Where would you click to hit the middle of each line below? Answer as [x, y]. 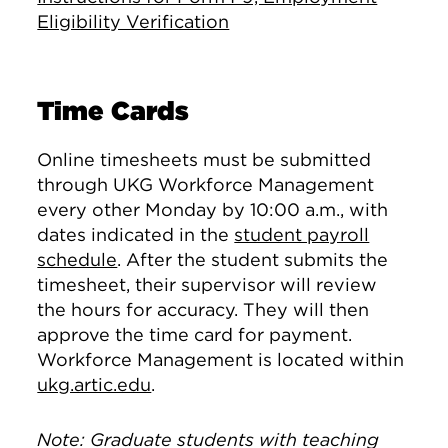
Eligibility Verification [133, 21]
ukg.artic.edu [94, 384]
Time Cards [113, 110]
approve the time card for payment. [195, 334]
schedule [77, 259]
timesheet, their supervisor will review [207, 284]
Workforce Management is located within [221, 359]
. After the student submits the [253, 259]
